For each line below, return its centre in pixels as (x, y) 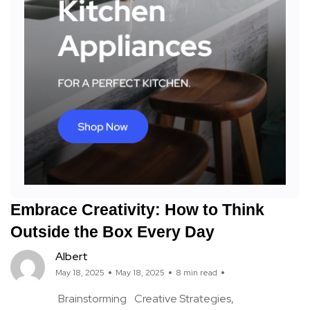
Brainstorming (92, 298)
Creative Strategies (183, 298)
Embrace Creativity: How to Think (137, 209)
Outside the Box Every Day (112, 231)
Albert (72, 256)
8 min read (197, 272)
